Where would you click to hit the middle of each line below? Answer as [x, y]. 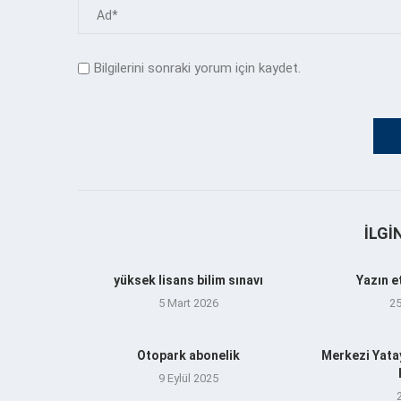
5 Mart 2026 [188, 303]
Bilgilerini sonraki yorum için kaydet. [197, 68]
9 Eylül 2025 [188, 378]
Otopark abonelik [188, 355]
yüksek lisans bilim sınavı [188, 280]
